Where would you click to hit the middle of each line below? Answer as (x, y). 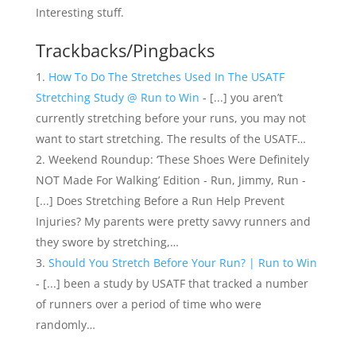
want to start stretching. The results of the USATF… (170, 139)
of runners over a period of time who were (148, 304)
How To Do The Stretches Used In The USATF (166, 77)
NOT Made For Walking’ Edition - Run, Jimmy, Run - (170, 180)
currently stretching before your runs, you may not (170, 118)
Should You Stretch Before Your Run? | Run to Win (182, 263)
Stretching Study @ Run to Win (117, 98)
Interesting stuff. (79, 13)
